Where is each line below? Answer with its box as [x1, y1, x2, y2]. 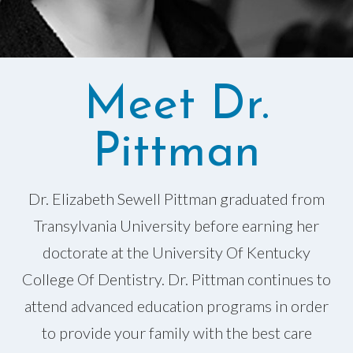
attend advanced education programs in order [24, 295, 329, 315]
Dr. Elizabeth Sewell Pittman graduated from [28, 188, 325, 208]
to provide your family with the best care [41, 322, 312, 342]
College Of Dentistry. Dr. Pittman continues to [22, 269, 331, 288]
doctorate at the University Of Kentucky [43, 242, 310, 262]
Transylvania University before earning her [34, 215, 319, 235]
